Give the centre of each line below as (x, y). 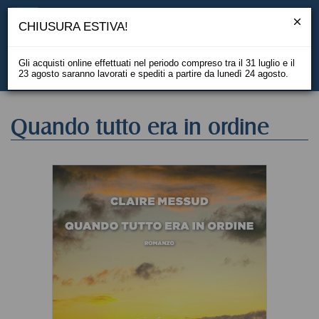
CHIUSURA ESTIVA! (73, 27)
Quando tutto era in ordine (140, 127)
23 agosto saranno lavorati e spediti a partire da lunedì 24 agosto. (153, 74)
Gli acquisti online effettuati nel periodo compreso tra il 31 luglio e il (157, 63)
